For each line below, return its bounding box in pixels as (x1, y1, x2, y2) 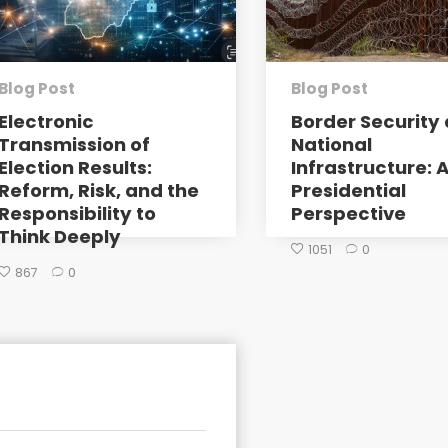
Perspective (291, 201, 407, 226)
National (291, 132, 373, 157)
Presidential (291, 178, 407, 203)
